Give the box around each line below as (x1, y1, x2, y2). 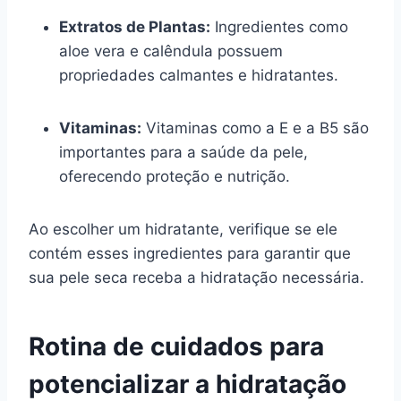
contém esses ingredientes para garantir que (29, 243, 351, 262)
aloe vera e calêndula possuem (59, 41, 283, 60)
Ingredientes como (210, 17, 348, 36)
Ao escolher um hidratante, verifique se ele (29, 219, 337, 238)
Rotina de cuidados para (29, 330, 324, 362)
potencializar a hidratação (29, 368, 346, 399)
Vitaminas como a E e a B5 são (141, 118, 369, 137)
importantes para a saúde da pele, (59, 142, 308, 161)
